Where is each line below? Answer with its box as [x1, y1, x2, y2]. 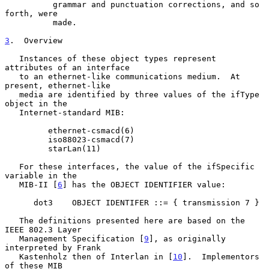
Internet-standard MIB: [5, 107, 19, 117]
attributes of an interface [5, 62, 130, 72]
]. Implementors [183, 252, 259, 261]
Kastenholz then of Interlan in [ [19, 252, 173, 261]
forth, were [5, 8, 58, 18]
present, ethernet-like [5, 80, 110, 90]
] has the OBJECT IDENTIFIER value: [62, 180, 226, 189]
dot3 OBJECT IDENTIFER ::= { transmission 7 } [5, 198, 34, 207]
